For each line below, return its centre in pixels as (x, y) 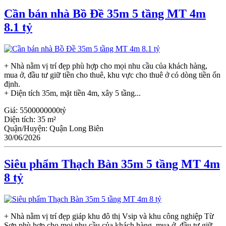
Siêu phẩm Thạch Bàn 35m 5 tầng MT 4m (112, 164)
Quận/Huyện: (27, 129)
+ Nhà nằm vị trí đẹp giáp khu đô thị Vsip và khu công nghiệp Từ (109, 216)
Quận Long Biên (76, 129)
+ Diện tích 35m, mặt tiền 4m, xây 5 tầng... (72, 93)
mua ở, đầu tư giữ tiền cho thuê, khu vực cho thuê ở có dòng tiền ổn (112, 75)
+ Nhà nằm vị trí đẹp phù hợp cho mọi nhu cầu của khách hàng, (106, 66)
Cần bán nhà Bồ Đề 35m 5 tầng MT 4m (105, 14)
